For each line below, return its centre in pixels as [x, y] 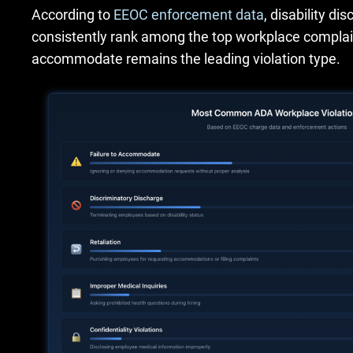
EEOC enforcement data [189, 14]
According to [71, 14]
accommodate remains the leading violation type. [186, 58]
